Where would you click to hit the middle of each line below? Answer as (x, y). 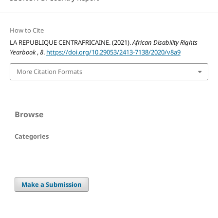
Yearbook (23, 52)
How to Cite (27, 30)
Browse (29, 114)
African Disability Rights (165, 43)
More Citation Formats (49, 72)
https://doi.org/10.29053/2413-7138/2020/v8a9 (113, 52)
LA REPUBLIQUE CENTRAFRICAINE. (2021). (71, 43)
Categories (32, 136)
